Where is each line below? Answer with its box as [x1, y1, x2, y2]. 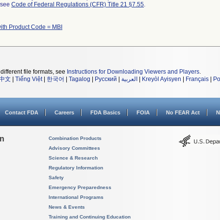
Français [186, 76, 209, 82]
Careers [55, 110, 74, 115]
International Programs [49, 194, 104, 200]
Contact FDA [5, 110, 38, 115]
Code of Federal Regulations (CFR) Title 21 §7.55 [11, 1, 144, 8]
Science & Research [49, 155, 98, 161]
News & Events [49, 204, 85, 210]
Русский [95, 76, 117, 82]
